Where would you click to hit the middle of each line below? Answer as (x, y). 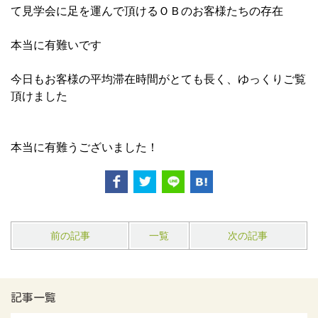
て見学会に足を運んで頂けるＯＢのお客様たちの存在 (147, 11)
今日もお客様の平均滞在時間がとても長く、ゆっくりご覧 (158, 79)
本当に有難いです (56, 45)
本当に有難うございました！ (84, 147)
